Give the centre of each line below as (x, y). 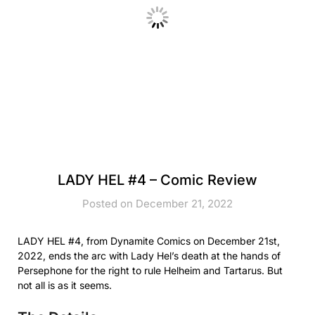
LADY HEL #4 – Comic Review (157, 180)
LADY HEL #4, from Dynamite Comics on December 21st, (149, 240)
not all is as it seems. (65, 285)
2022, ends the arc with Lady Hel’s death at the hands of (149, 255)
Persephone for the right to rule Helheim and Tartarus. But (150, 270)
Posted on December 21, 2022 (157, 203)
